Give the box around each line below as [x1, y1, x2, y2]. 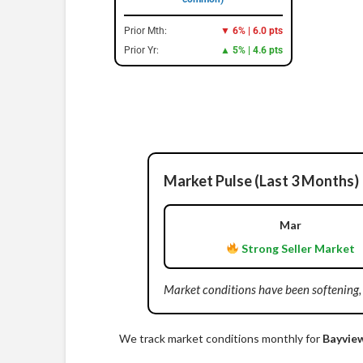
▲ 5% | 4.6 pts [220, 45, 283, 57]
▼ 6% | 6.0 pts [220, 25, 283, 37]
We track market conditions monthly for [119, 331, 322, 345]
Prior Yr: [123, 45, 159, 57]
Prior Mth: [123, 25, 167, 37]
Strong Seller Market [239, 241, 356, 255]
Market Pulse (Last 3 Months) [164, 171, 359, 190]
